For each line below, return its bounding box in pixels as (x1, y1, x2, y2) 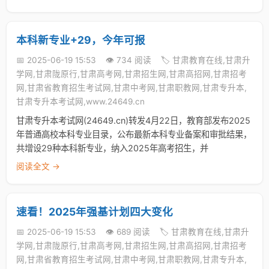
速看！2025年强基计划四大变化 (16, 205, 173, 218)
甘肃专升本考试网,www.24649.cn (16, 97, 145, 106)
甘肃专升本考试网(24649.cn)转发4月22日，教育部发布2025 (16, 115, 250, 125)
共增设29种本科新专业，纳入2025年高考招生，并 (16, 143, 208, 153)
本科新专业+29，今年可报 (16, 34, 145, 46)
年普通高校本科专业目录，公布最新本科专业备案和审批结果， (16, 129, 252, 139)
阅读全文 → (16, 162, 60, 171)
